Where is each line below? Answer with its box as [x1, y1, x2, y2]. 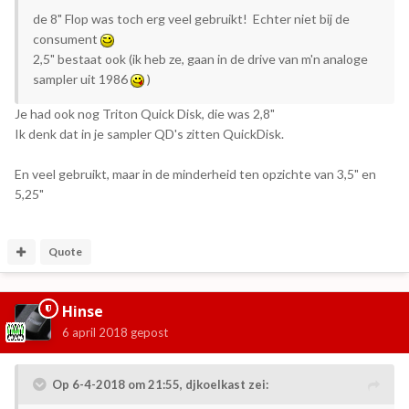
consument [33, 31, 100, 47]
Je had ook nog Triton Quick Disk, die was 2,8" [15, 106, 275, 122]
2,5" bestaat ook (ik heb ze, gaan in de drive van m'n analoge [33, 51, 368, 68]
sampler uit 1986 [33, 71, 131, 88]
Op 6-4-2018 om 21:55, [52, 377, 185, 393]
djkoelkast [185, 377, 246, 393]
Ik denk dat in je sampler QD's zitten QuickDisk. [15, 126, 284, 142]
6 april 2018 [62, 325, 128, 341]
